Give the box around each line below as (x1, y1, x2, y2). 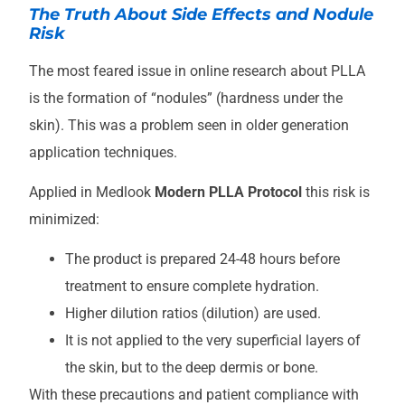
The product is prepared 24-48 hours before (65, 250, 340, 268)
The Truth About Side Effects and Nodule (29, 4, 373, 24)
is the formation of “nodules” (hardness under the (29, 89, 343, 107)
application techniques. (29, 143, 177, 161)
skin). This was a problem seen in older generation (29, 116, 349, 134)
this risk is (302, 184, 370, 202)
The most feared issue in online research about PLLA (29, 61, 365, 80)
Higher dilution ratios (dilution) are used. (65, 305, 321, 323)
